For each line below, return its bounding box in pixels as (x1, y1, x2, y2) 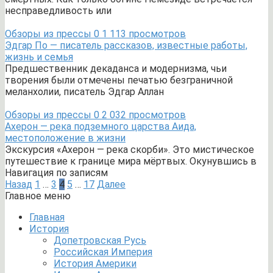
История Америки (54, 258, 136, 269)
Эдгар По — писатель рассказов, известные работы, (5, 40, 247, 51)
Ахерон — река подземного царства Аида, (5, 121, 196, 132)
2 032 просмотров (99, 109, 186, 121)
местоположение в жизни (5, 132, 126, 144)
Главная (29, 211, 65, 223)
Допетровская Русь (54, 235, 146, 246)
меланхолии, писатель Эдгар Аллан (5, 86, 164, 97)
